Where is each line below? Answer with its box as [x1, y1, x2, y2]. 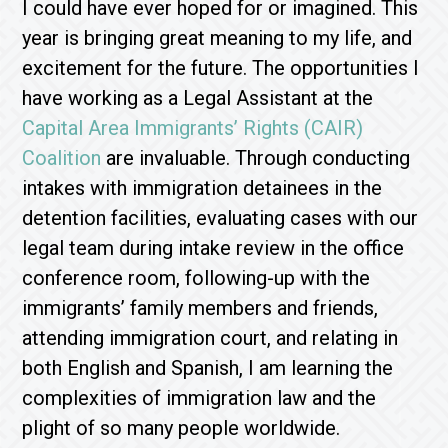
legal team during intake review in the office [22, 236, 405, 260]
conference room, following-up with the [22, 266, 371, 290]
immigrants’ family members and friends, [22, 296, 379, 320]
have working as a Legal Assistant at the [22, 86, 374, 110]
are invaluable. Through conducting [101, 146, 411, 170]
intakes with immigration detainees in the [22, 176, 383, 200]
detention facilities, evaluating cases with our [22, 206, 419, 230]
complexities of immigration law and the [22, 386, 377, 410]
